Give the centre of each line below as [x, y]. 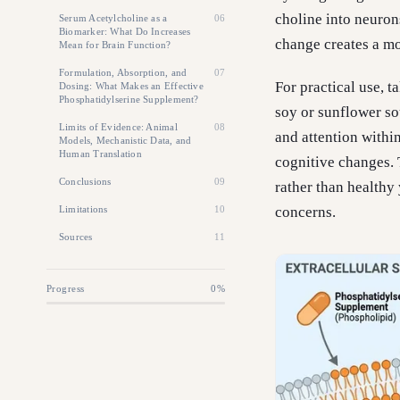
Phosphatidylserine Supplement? [129, 99]
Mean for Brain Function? [115, 45]
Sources [76, 237]
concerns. [305, 212]
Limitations [83, 209]
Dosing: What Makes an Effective [131, 86]
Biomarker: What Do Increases [125, 31]
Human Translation [100, 154]
